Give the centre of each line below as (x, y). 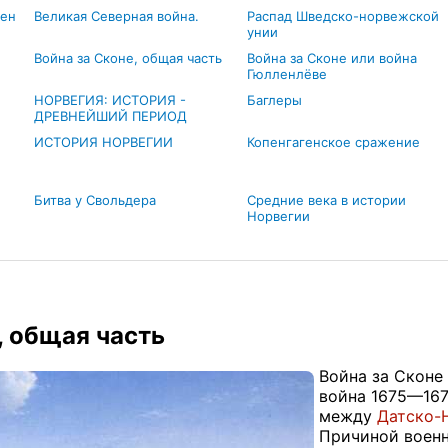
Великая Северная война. (116, 16)
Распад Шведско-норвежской (342, 16)
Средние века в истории (326, 200)
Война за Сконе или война (331, 58)
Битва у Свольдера (94, 200)
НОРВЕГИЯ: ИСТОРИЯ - (109, 100)
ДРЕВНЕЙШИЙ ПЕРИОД (110, 116)
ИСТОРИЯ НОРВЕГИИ (103, 142)
